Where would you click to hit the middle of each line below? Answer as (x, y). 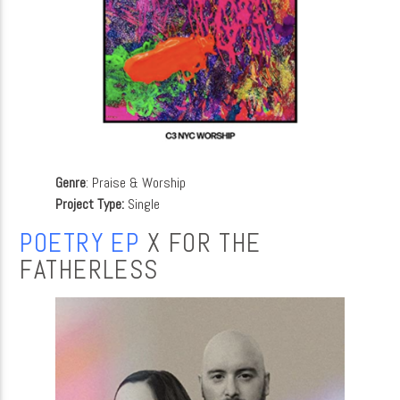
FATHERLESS (89, 269)
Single (144, 204)
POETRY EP (80, 242)
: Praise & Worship (136, 182)
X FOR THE (200, 242)
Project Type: (92, 204)
